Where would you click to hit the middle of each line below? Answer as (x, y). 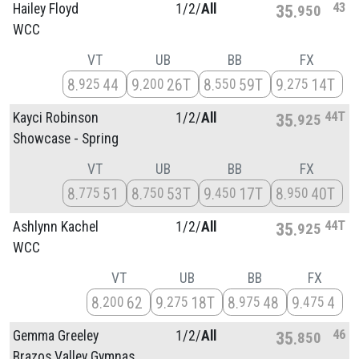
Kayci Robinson (56, 117)
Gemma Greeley (56, 335)
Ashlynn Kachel (56, 226)
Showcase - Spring (66, 138)
